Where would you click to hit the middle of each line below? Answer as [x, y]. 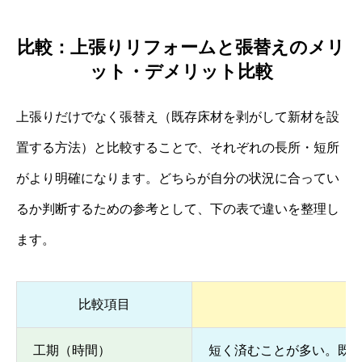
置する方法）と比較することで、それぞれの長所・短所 [178, 147]
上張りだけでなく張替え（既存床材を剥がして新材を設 [178, 116]
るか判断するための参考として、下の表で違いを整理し [178, 208]
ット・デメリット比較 [181, 71]
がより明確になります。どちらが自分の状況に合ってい [178, 178]
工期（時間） [72, 350]
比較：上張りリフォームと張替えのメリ [181, 47]
